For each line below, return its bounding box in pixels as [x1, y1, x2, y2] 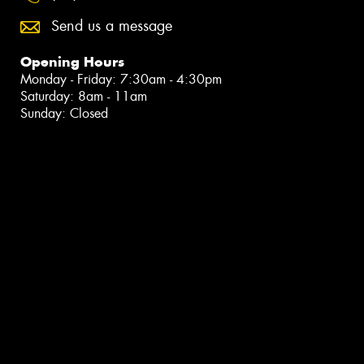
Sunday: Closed [20, 105, 108, 123]
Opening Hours [20, 53, 124, 71]
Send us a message [51, 16, 172, 37]
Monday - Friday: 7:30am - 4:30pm [20, 71, 222, 89]
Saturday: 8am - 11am [20, 88, 147, 106]
